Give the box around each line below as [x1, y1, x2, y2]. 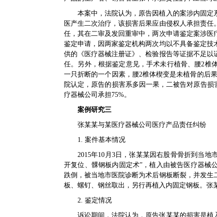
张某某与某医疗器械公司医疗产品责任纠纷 [77, 121, 206, 128]
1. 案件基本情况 [77, 136, 125, 143]
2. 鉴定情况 [77, 197, 112, 204]
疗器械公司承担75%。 [64, 91, 131, 98]
